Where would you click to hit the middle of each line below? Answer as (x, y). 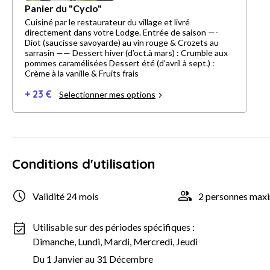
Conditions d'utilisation (83, 164)
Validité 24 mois (66, 196)
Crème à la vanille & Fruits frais (82, 74)
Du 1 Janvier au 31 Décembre (93, 259)
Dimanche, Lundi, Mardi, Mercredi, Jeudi (115, 242)
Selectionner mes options (107, 95)
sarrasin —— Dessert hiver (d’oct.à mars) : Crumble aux (40, 53)
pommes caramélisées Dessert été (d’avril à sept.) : (120, 63)
